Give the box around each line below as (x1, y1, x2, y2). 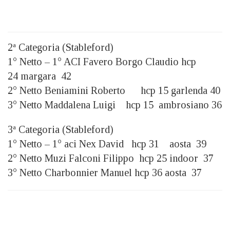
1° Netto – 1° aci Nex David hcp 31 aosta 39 (8, 138, 206, 149)
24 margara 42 (8, 70, 71, 82)
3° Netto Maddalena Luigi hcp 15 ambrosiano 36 (8, 99, 222, 110)
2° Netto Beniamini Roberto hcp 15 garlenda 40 (8, 84, 220, 96)
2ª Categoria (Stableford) (8, 41, 113, 53)
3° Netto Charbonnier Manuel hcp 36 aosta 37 (8, 166, 207, 178)
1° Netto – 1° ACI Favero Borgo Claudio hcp (8, 55, 196, 67)
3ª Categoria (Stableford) (8, 123, 113, 135)
